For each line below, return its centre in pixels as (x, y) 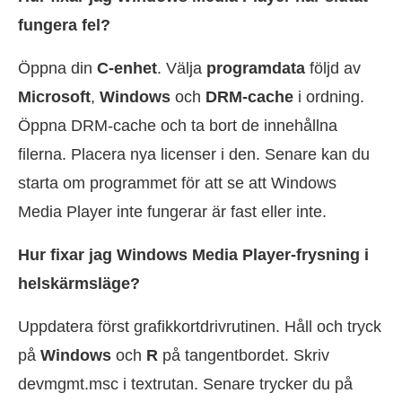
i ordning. (329, 97)
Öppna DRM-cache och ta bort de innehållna (178, 126)
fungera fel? (64, 26)
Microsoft (54, 97)
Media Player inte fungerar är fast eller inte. (172, 212)
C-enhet (127, 69)
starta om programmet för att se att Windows (177, 184)
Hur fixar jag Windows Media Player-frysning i (193, 255)
